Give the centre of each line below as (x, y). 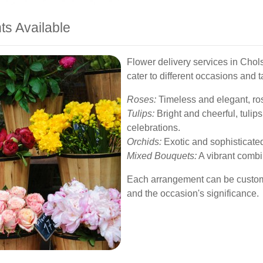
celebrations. (154, 128)
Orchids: (144, 142)
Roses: (141, 100)
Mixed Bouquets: (162, 156)
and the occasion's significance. (193, 193)
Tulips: (141, 114)
